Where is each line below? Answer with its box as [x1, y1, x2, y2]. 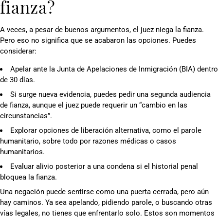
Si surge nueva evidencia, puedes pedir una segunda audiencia [10, 90, 211, 99]
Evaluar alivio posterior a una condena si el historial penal [10, 162, 198, 171]
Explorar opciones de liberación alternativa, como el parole [10, 126, 201, 135]
